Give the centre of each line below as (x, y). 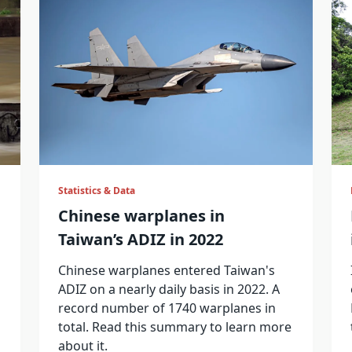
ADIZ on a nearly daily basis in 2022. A (169, 289)
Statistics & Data (96, 190)
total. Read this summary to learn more (174, 326)
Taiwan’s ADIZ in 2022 (140, 239)
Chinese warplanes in (141, 215)
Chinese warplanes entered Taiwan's (166, 270)
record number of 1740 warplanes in (167, 308)
